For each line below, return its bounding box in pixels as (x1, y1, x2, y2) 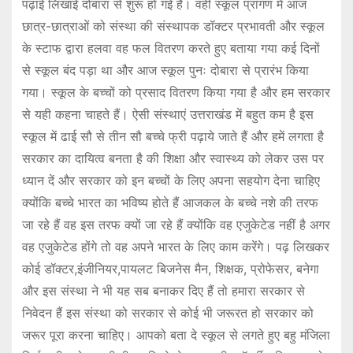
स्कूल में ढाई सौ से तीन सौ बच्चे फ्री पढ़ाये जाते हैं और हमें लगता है (21, 128, 324, 144)
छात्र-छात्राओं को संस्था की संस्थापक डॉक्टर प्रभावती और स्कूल (21, 17, 325, 34)
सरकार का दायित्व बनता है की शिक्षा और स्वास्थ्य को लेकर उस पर (21, 150, 324, 166)
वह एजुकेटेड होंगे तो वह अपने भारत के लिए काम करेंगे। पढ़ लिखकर (21, 238, 329, 255)
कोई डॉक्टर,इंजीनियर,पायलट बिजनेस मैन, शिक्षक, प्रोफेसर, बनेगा (21, 260, 319, 277)
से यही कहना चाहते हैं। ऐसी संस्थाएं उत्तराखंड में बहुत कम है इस (21, 106, 314, 122)
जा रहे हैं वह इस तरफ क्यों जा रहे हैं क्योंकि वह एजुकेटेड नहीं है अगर (21, 216, 330, 232)
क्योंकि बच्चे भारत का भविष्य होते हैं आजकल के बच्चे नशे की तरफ (21, 194, 318, 210)
